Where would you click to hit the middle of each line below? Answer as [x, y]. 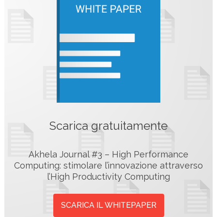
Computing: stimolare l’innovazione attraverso [108, 165]
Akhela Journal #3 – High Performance [108, 154]
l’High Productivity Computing [108, 176]
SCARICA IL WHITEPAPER [108, 205]
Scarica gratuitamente [108, 126]
